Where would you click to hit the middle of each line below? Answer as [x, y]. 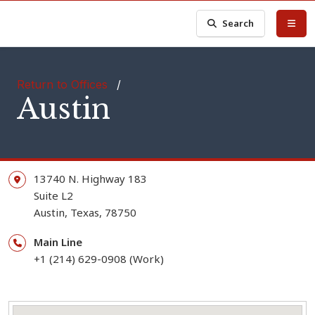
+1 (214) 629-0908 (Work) [99, 259]
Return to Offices [62, 84]
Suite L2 [53, 195]
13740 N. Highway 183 [90, 179]
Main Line [58, 242]
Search [238, 23]
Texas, [86, 212]
